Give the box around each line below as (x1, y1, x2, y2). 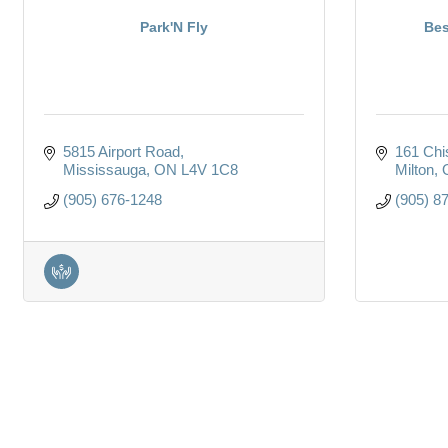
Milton (394, 160, 434, 178)
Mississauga (62, 160, 146, 178)
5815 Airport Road (62, 142, 180, 160)
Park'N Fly (140, 18, 208, 35)
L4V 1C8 (180, 160, 238, 178)
